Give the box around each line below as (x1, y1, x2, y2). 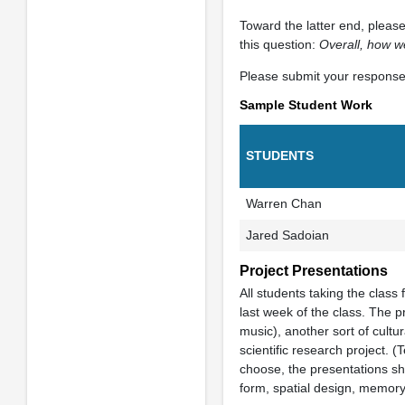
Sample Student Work (239, 98, 372, 112)
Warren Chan (245, 196, 322, 211)
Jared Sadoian (245, 228, 329, 242)
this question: (239, 37, 319, 52)
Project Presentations (239, 263, 388, 278)
